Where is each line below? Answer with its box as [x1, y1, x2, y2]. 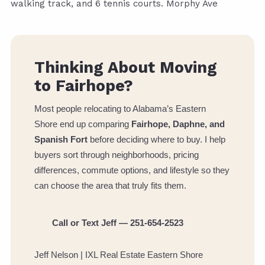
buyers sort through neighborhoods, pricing [34, 150, 199, 160]
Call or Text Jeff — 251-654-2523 [52, 218, 183, 228]
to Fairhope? [34, 76, 133, 96]
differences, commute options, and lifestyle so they [34, 165, 230, 176]
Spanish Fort [34, 134, 88, 145]
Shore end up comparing [34, 119, 131, 130]
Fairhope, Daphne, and [131, 119, 225, 130]
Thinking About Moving [34, 58, 217, 77]
